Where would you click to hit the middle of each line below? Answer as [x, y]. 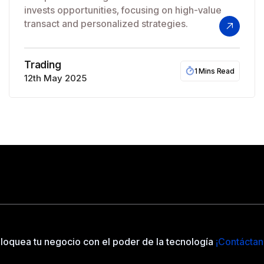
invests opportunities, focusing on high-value [123, 10]
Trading [43, 65]
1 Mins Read [214, 71]
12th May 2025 [55, 78]
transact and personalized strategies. [106, 24]
